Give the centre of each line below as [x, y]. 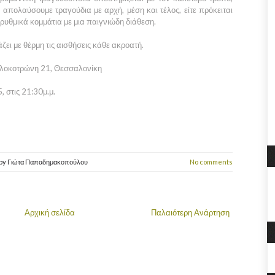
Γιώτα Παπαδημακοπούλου [48, 161]
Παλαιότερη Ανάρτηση [190, 212]
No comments [211, 161]
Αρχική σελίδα [50, 212]
